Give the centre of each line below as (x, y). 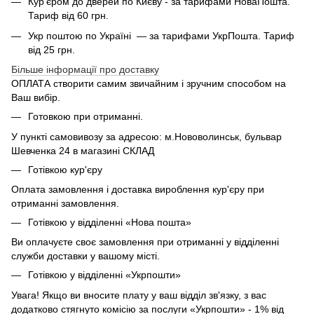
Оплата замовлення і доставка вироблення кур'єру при (138, 189)
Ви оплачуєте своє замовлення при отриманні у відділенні (145, 242)
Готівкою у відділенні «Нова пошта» (110, 222)
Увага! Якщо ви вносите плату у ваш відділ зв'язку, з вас (139, 295)
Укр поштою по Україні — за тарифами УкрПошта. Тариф (161, 35)
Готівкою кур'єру (65, 169)
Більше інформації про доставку (85, 70)
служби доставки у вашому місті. (86, 256)
